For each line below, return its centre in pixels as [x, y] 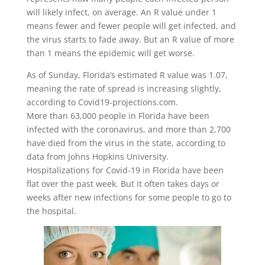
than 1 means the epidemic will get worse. [110, 53]
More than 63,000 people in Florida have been [118, 115]
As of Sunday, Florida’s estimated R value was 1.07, [127, 75]
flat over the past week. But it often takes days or [123, 183]
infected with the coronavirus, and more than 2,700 [128, 129]
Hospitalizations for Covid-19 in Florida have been [125, 170]
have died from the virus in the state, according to [126, 143]
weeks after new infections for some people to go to [129, 197]
